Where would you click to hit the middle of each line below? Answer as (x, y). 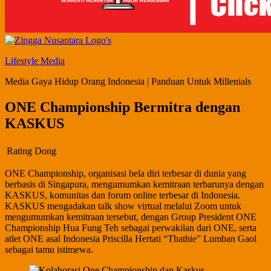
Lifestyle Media (35, 61)
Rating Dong (31, 151)
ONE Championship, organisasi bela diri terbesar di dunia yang (126, 173)
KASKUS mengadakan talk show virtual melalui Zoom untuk (123, 206)
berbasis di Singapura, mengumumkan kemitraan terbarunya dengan (134, 184)
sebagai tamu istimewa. (49, 249)
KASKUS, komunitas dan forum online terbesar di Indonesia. (122, 195)
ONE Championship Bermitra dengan (122, 107)
